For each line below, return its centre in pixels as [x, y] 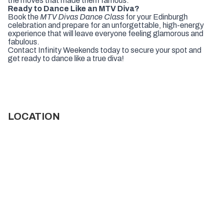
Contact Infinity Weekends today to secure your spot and [105, 50]
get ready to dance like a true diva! [66, 58]
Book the [24, 17]
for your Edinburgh [156, 17]
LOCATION [34, 116]
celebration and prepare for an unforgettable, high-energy [106, 25]
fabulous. [24, 42]
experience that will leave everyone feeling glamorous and [106, 33]
